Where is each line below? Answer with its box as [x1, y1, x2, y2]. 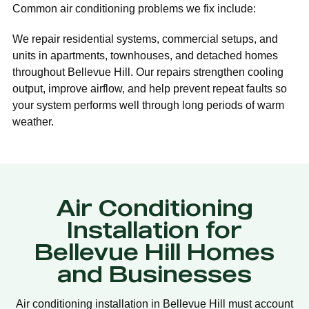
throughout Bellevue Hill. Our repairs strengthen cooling [12, 66, 283, 79]
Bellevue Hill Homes [34, 238, 275, 266]
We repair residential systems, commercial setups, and [12, 33, 278, 46]
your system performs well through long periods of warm [12, 99, 284, 112]
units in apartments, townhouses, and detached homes [12, 50, 278, 62]
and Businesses [57, 260, 252, 288]
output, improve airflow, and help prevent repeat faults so [12, 83, 287, 95]
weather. [12, 116, 54, 128]
